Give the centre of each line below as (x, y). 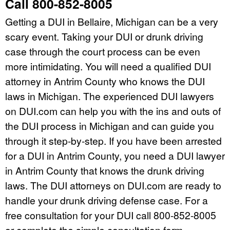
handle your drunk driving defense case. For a (107, 200)
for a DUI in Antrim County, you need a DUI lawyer (115, 156)
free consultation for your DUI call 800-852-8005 (111, 215)
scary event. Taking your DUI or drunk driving (104, 36)
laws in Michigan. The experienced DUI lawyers (110, 96)
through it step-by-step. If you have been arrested (113, 141)
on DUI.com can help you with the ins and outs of (113, 111)
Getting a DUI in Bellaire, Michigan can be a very (112, 22)
